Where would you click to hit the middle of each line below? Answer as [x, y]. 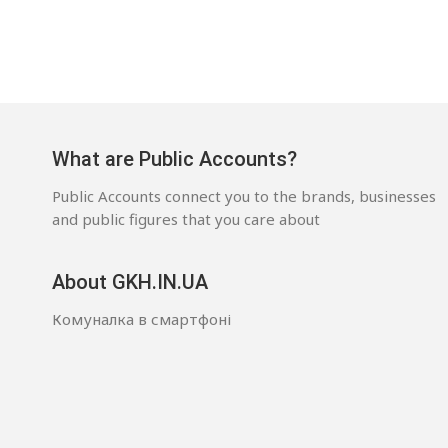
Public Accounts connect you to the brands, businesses [244, 195]
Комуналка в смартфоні [141, 318]
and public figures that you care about [186, 218]
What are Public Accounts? [174, 158]
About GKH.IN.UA [130, 281]
